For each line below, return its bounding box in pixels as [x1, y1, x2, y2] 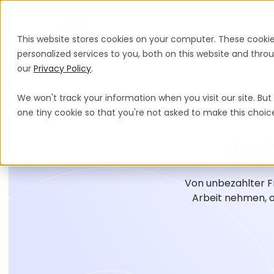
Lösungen [152, 18, 193, 31]
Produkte [93, 18, 132, 31]
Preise [213, 18, 239, 31]
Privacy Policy [34, 62, 91, 75]
